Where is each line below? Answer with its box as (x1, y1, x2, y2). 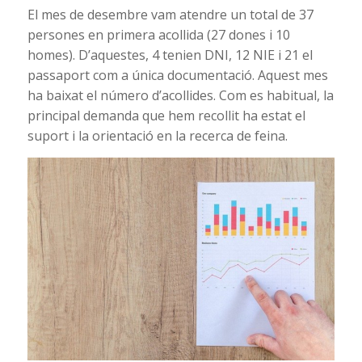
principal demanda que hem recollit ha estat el (27, 106, 305, 124)
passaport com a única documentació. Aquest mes (27, 65, 328, 84)
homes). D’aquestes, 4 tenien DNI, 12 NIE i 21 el (27, 45, 313, 64)
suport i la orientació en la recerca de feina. (27, 126, 288, 145)
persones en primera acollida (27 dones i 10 (27, 25, 290, 44)
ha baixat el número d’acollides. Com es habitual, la (27, 86, 334, 104)
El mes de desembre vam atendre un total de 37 (27, 5, 314, 23)
